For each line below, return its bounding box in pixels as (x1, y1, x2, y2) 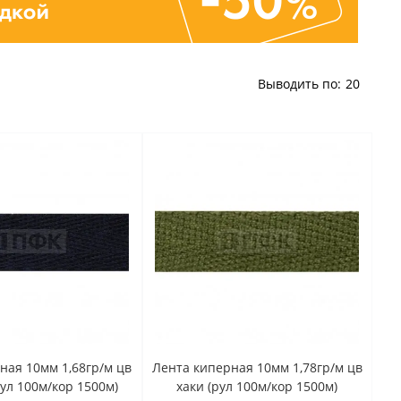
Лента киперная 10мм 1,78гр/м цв (151, 359, 363, 376)
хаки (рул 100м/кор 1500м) (176, 378, 338, 395)
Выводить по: (258, 75, 341, 92)
